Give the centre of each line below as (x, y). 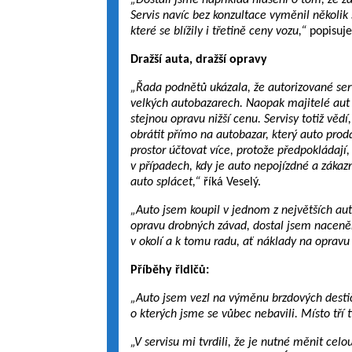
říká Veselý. (232, 182)
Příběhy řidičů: (169, 270)
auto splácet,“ (167, 182)
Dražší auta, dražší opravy (198, 60)
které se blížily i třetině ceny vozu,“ (220, 31)
